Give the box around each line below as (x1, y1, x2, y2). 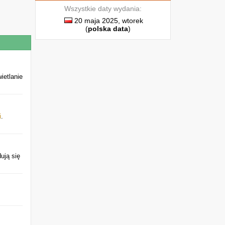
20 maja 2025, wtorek (72, 17, 143, 25)
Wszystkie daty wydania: (64, 5, 142, 13)
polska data (88, 25, 128, 33)
